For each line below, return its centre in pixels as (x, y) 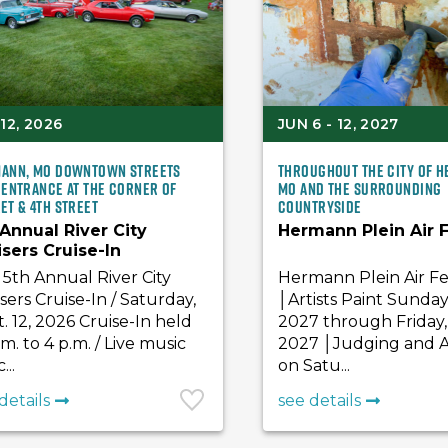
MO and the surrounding (360, 189)
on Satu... (314, 365)
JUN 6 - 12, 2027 (338, 124)
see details (320, 400)
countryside (320, 207)
